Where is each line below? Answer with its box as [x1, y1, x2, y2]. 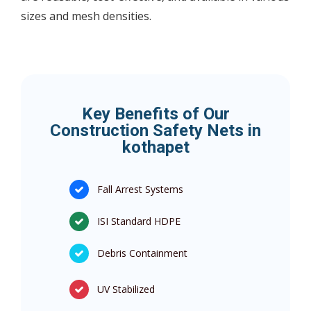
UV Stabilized [97, 283, 155, 296]
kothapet [121, 137, 190, 158]
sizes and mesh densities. [21, 8, 151, 24]
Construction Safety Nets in [50, 121, 261, 141]
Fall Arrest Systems [97, 183, 183, 196]
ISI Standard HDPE [97, 215, 180, 228]
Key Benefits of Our [81, 104, 230, 124]
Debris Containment [97, 246, 187, 260]
